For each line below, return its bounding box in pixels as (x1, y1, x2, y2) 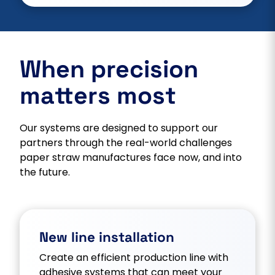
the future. (20, 165, 70, 179)
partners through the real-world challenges (20, 135, 232, 150)
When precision (20, 53, 198, 84)
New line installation (39, 228, 174, 246)
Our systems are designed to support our (20, 120, 218, 135)
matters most (20, 79, 176, 110)
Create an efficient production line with (39, 250, 228, 265)
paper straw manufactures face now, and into (20, 150, 242, 165)
